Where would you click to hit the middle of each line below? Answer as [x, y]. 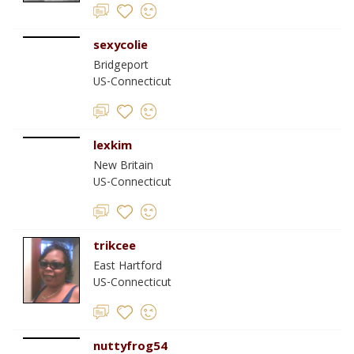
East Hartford [128, 267]
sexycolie [121, 47]
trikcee [115, 247]
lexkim [113, 147]
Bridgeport [121, 66]
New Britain [123, 167]
